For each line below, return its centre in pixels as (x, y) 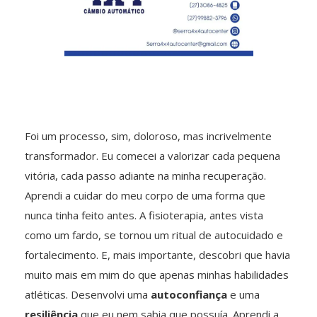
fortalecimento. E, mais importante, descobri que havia (157, 255)
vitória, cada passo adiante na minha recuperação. (145, 176)
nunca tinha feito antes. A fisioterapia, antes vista (144, 215)
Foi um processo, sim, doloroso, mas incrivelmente (148, 136)
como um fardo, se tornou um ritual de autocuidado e (154, 235)
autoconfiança (189, 295)
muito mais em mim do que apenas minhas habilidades (157, 275)
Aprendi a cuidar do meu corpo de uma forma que (145, 196)
